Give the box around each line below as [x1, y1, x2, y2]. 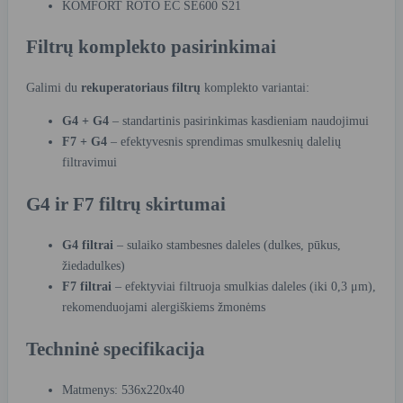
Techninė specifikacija [26, 337, 205, 360]
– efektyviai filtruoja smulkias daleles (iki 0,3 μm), [112, 280, 376, 294]
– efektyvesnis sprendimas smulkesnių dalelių [107, 135, 341, 149]
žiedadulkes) [62, 259, 125, 273]
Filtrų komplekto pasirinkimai [26, 36, 276, 58]
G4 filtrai [62, 238, 113, 253]
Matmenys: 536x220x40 [62, 383, 184, 398]
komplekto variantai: [201, 81, 309, 95]
